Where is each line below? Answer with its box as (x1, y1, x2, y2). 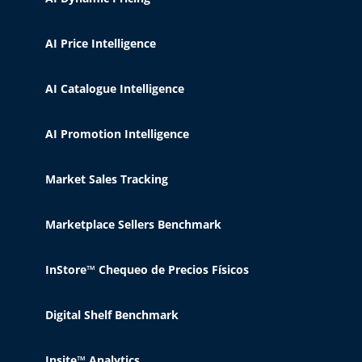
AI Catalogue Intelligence (45, 81, 184, 96)
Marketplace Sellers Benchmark (45, 217, 221, 232)
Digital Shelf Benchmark (45, 307, 179, 322)
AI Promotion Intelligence (45, 126, 189, 141)
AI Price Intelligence (45, 36, 156, 51)
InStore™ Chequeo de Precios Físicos (45, 262, 249, 277)
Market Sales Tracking (45, 171, 168, 187)
